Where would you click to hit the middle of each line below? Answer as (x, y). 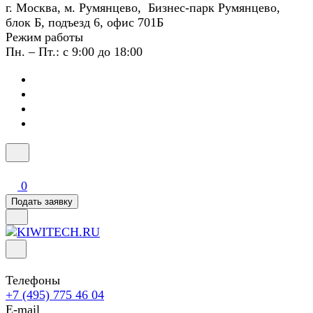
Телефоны (33, 280)
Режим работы (44, 37)
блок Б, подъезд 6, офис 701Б (85, 22)
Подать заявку (42, 202)
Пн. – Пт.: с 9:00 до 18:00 (74, 52)
